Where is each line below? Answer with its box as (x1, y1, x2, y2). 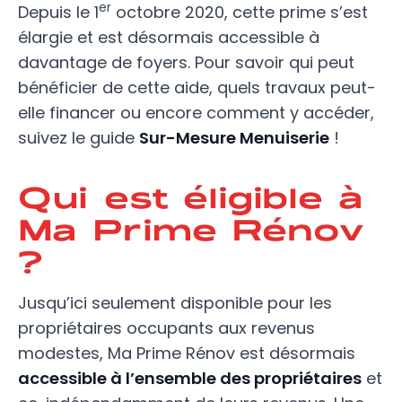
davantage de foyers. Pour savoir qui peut (18, 51, 354, 74)
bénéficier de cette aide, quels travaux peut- (18, 76, 376, 99)
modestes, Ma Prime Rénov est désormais (18, 342, 355, 364)
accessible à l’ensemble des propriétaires (18, 367, 362, 389)
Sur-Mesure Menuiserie (139, 127, 329, 149)
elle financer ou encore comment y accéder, (18, 101, 374, 124)
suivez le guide (18, 127, 139, 149)
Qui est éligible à (18, 172, 363, 218)
